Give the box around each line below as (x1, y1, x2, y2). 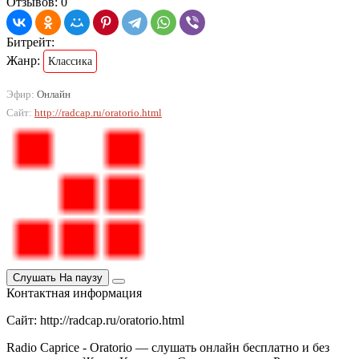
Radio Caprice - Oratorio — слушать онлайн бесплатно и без (6, 341, 329, 355)
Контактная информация (6, 286, 142, 301)
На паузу (59, 272, 103, 284)
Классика (48, 55, 92, 68)
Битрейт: (6, 35, 54, 50)
